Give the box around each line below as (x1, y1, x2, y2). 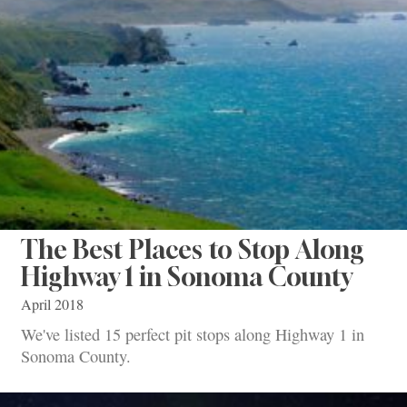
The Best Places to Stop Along (21, 233, 364, 264)
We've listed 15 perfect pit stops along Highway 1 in (21, 323, 364, 345)
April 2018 (21, 293, 84, 314)
